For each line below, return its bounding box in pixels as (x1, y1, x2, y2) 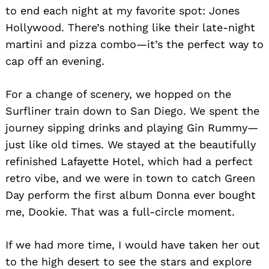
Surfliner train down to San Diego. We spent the (5, 104, 259, 118)
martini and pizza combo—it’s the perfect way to (5, 38, 264, 51)
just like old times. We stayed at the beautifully (5, 138, 256, 151)
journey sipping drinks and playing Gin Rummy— (5, 121, 258, 134)
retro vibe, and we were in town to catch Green (5, 172, 255, 185)
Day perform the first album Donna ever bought (5, 189, 256, 202)
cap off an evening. (5, 55, 104, 68)
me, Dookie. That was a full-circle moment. (5, 205, 235, 219)
